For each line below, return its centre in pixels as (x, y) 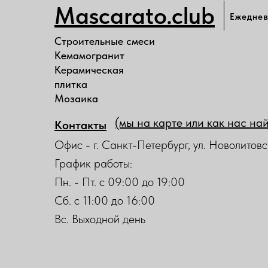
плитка (71, 84)
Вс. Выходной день (100, 219)
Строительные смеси (105, 41)
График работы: (93, 163)
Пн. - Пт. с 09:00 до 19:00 (120, 182)
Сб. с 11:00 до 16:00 (105, 200)
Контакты (80, 125)
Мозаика (76, 98)
